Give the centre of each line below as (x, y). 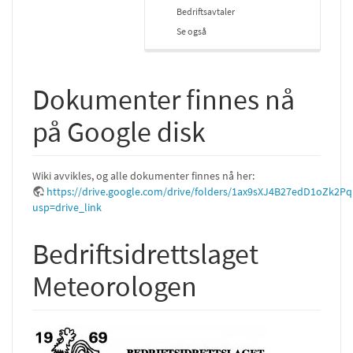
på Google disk (119, 132)
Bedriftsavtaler (206, 11)
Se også (191, 31)
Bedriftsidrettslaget (145, 254)
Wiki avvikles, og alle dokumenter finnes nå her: (143, 176)
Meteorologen (115, 286)
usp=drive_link (67, 207)
